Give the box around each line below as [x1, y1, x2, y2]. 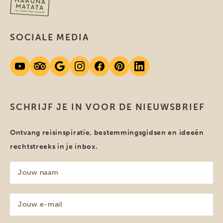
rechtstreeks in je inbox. [10, 142, 98, 151]
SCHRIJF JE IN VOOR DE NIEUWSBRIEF [10, 101, 205, 112]
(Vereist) [11, 182, 37, 190]
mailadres [9, 213, 42, 222]
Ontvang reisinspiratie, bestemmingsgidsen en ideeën [10, 128, 204, 137]
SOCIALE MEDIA [10, 31, 89, 43]
